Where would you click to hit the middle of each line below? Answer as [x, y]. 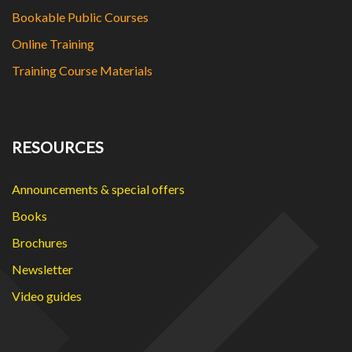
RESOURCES [58, 147]
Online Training [53, 43]
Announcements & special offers [98, 189]
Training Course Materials [82, 70]
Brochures [40, 242]
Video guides [47, 295]
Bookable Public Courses [80, 16]
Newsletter [42, 269]
